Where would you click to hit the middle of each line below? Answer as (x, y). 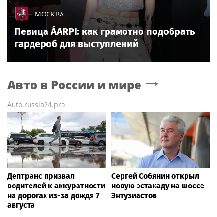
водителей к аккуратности (56, 186)
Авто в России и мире (74, 85)
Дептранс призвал (41, 176)
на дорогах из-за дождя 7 (53, 196)
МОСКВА (49, 14)
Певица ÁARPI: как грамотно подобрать (105, 31)
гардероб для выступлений (77, 44)
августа (21, 205)
